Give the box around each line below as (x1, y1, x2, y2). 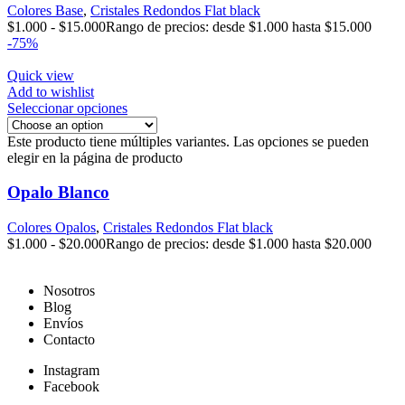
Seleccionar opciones (7, 99, 127, 116)
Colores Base (7, 2, 83, 18)
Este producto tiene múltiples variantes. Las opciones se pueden (7, 133, 369, 149)
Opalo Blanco (7, 183, 109, 202)
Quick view (7, 67, 74, 83)
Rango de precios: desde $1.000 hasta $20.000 (106, 236, 372, 252)
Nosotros (43, 283, 95, 299)
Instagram (43, 363, 99, 379)
